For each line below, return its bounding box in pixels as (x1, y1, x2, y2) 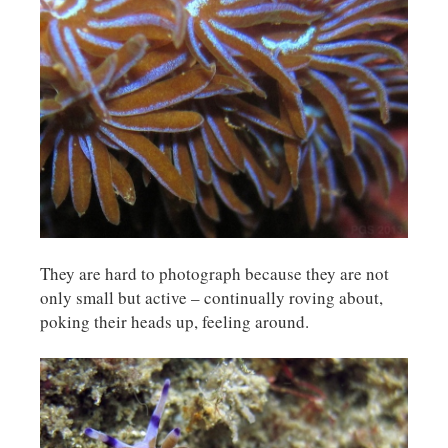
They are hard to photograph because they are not (40, 261, 389, 285)
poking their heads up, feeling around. (40, 309, 309, 333)
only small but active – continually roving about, (40, 285, 383, 309)
